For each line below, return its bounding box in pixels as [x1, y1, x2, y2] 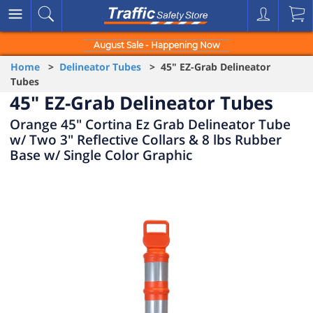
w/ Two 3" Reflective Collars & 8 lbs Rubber [10, 130, 282, 149]
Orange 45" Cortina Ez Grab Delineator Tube [10, 115, 291, 133]
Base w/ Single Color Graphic [10, 145, 192, 164]
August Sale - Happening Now [93, 40, 220, 50]
